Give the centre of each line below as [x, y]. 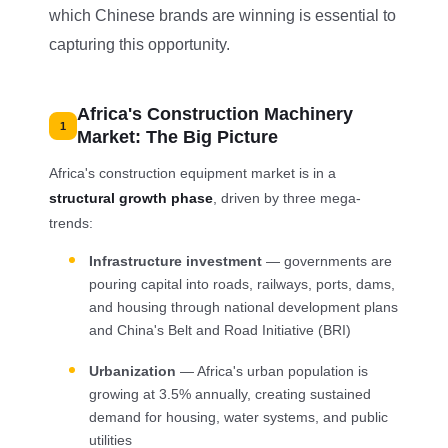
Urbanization [133, 371]
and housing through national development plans [244, 307]
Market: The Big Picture [178, 136]
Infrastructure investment [176, 261]
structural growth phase [131, 197]
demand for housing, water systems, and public [239, 417]
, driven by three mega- [287, 197]
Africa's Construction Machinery [215, 113]
